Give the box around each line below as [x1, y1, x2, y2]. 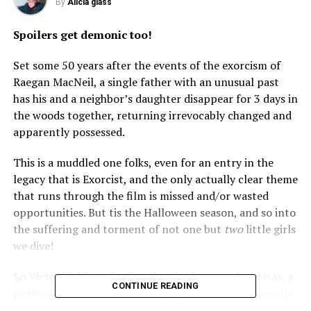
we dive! [12, 238, 56, 253]
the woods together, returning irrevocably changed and [12, 108, 292, 123]
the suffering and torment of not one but [12, 221, 224, 237]
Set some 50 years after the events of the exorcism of [12, 58, 280, 73]
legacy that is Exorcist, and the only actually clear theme [12, 171, 298, 187]
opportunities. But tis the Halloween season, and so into [12, 205, 296, 220]
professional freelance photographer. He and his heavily [12, 285, 293, 301]
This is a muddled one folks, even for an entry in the [12, 155, 274, 170]
